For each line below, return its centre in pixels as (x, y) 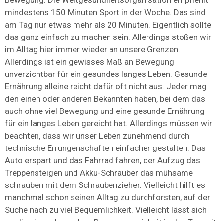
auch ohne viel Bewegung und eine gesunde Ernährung (105, 111)
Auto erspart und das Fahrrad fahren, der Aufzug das (103, 160)
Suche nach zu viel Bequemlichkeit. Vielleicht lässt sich (106, 209)
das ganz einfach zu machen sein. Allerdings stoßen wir (108, 37)
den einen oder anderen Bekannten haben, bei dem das (105, 98)
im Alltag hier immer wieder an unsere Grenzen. (92, 49)
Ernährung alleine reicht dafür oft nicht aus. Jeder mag (106, 86)
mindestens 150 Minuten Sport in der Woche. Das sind (105, 12)
